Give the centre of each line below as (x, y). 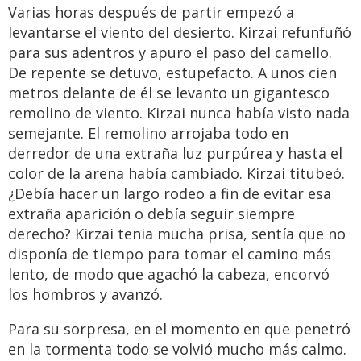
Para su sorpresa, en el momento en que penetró (179, 329)
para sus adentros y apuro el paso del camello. (170, 53)
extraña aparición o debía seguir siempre (151, 214)
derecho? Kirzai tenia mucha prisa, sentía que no (177, 234)
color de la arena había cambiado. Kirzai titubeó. (176, 174)
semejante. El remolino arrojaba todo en (148, 133)
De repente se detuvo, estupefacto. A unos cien (172, 73)
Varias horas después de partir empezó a (151, 12)
